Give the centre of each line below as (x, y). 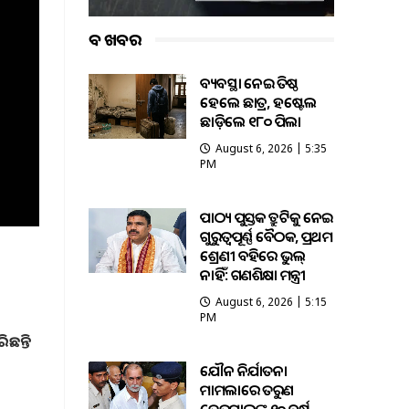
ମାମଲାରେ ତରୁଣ (247, 390)
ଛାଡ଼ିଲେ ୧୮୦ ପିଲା (251, 122)
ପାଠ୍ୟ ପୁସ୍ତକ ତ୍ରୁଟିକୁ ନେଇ (267, 218)
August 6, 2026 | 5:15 (272, 302)
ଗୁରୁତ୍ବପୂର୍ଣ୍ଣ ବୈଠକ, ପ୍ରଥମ (267, 237)
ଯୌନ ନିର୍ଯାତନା (244, 371)
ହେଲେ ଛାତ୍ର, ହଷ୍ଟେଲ (258, 103)
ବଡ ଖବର (115, 40)
